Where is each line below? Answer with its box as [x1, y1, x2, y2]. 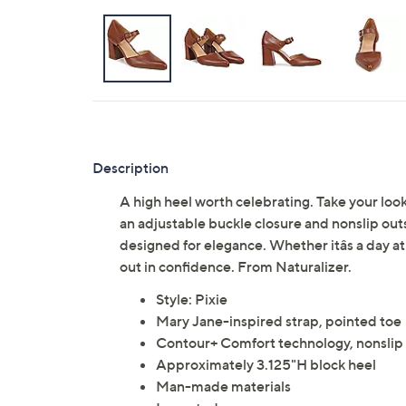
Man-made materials [156, 377, 291, 395]
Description [92, 159, 169, 177]
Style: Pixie [156, 290, 227, 308]
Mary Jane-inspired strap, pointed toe [156, 312, 401, 330]
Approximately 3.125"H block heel [156, 355, 376, 373]
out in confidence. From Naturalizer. [120, 257, 352, 275]
